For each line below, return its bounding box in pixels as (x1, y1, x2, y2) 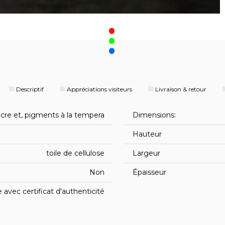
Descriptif (16, 85, 44, 93)
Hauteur (133, 130, 162, 139)
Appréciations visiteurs (66, 85, 132, 93)
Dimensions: (133, 110, 176, 120)
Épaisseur (133, 168, 166, 177)
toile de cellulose (46, 149, 104, 158)
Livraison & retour (155, 85, 206, 93)
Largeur (133, 149, 160, 158)
